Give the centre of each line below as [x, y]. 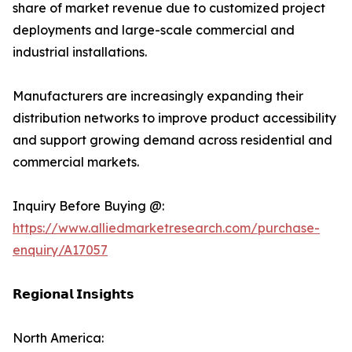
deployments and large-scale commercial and [154, 30]
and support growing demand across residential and [172, 140]
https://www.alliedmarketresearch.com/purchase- [166, 228]
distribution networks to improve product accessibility [174, 118]
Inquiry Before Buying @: [88, 206]
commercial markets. [76, 162]
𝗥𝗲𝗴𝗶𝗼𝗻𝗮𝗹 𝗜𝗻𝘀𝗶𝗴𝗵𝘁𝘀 [73, 294]
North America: [58, 338]
